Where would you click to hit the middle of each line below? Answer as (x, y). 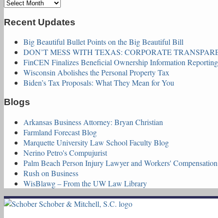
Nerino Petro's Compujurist (65, 152)
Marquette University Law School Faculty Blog (96, 142)
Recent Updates (40, 22)
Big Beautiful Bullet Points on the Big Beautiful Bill (103, 42)
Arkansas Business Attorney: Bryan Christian (93, 122)
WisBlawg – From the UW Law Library (85, 183)
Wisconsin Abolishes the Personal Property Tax (96, 73)
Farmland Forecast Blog (60, 132)
